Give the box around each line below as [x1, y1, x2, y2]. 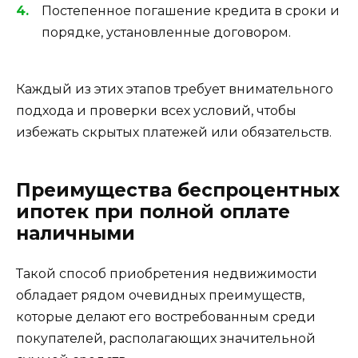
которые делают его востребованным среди [16, 308, 316, 324]
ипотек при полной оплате [16, 200, 290, 223]
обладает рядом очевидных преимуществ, [16, 287, 304, 303]
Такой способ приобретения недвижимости [16, 265, 317, 281]
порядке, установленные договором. [42, 25, 291, 41]
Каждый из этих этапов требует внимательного [16, 81, 333, 97]
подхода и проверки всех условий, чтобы [16, 102, 296, 118]
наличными [16, 221, 135, 245]
